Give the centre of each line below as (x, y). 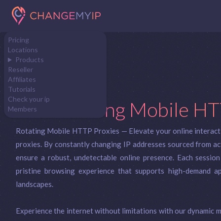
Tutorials (22, 89)
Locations (23, 49)
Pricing (18, 39)
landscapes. (35, 184)
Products (29, 59)
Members (22, 109)
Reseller (20, 69)
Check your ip (29, 99)
